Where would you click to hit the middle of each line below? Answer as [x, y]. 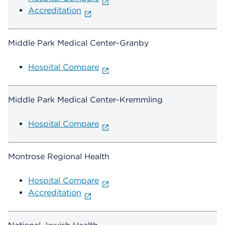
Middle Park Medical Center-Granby [78, 43]
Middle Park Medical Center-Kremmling [85, 100]
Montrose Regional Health [59, 157]
